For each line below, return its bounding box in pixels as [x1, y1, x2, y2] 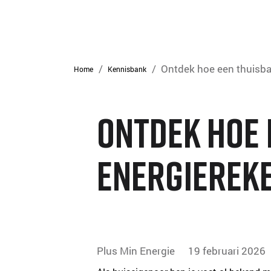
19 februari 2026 [188, 244, 266, 258]
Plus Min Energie [97, 244, 175, 258]
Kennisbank [108, 64, 147, 74]
